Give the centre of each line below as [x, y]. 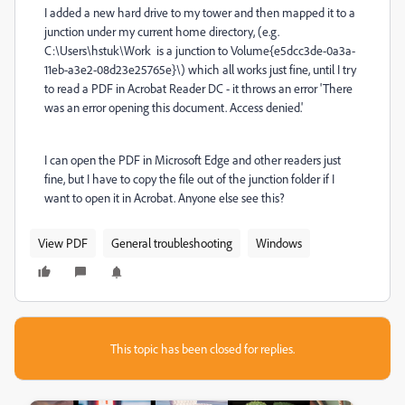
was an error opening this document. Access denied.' [174, 107]
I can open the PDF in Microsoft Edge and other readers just [193, 160]
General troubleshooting [172, 243]
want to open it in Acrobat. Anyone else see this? [166, 198]
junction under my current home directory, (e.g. [162, 31]
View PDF [63, 243]
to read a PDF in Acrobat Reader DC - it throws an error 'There [198, 88]
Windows [279, 243]
